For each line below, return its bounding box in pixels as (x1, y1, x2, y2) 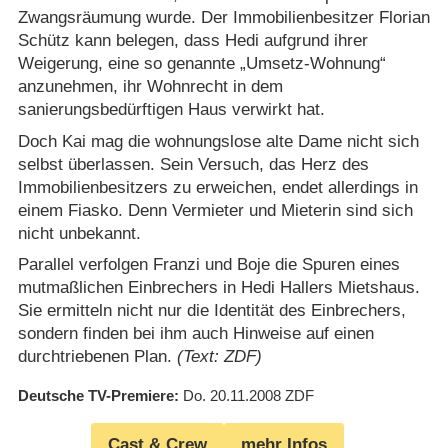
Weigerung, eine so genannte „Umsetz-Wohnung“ (17, 54, 386, 74)
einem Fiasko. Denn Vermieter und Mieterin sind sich (17, 200, 413, 220)
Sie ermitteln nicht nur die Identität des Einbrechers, (17, 301, 406, 321)
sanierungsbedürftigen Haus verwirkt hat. (17, 100, 325, 120)
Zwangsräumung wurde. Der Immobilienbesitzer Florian (17, 8, 430, 28)
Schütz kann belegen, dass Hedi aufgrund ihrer (17, 31, 368, 51)
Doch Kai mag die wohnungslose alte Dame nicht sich (17, 131, 419, 151)
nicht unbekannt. (17, 223, 141, 243)
